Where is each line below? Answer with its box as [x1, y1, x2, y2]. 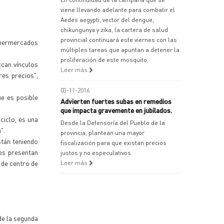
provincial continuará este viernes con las [60, 36, 177, 43]
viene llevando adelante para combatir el [60, 6, 175, 13]
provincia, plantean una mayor [60, 129, 144, 136]
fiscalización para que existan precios [60, 139, 166, 146]
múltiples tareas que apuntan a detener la [60, 46, 179, 53]
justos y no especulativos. [60, 149, 132, 156]
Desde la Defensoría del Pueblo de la [60, 119, 165, 126]
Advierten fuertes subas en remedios [60, 96, 171, 105]
